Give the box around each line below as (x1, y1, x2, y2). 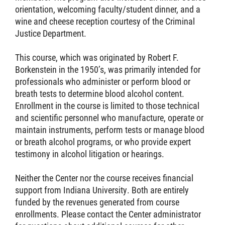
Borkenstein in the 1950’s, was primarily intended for (15, 63, 200, 75)
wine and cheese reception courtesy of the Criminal (15, 15, 195, 27)
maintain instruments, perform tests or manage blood (15, 124, 204, 136)
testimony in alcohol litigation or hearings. (15, 148, 164, 160)
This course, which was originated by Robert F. (15, 51, 179, 63)
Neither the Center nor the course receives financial (15, 172, 193, 184)
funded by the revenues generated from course (15, 196, 179, 208)
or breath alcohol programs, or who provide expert (15, 136, 191, 148)
